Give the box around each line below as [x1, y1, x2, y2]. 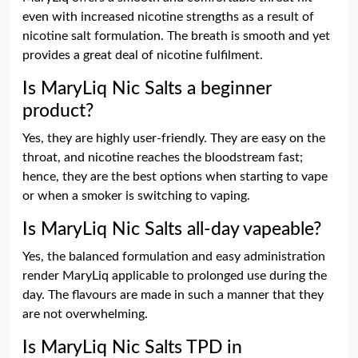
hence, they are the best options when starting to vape [22, 170, 328, 183]
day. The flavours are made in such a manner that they [22, 288, 324, 301]
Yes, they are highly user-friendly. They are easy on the [22, 132, 325, 145]
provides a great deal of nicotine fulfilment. [22, 49, 263, 62]
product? [22, 101, 93, 121]
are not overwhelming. [22, 308, 148, 320]
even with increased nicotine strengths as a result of [22, 10, 314, 23]
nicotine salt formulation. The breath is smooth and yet [22, 30, 330, 42]
